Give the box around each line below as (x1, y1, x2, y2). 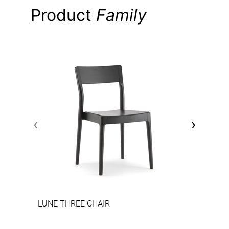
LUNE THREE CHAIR (38, 198, 110, 209)
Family (96, 5, 147, 25)
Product (31, 5, 96, 25)
